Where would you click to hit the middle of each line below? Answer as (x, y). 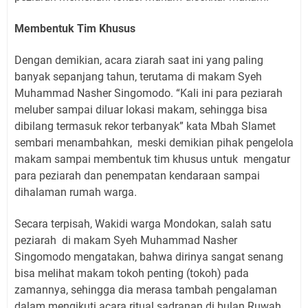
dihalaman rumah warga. (76, 192)
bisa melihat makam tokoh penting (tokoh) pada (132, 273)
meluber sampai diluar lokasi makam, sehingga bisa (141, 109)
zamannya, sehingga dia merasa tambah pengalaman (146, 289)
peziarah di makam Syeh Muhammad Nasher (126, 240)
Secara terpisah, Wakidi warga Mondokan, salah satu (143, 223)
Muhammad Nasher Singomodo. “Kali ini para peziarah (148, 93)
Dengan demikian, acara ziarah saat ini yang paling (139, 60)
